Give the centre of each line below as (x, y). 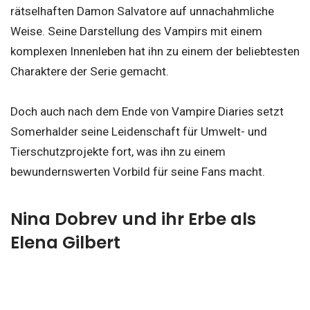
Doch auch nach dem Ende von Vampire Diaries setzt (147, 112)
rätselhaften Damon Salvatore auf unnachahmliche (142, 11)
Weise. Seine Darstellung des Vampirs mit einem (136, 31)
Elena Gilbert (65, 242)
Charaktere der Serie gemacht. (90, 71)
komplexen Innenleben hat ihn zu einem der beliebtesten (155, 51)
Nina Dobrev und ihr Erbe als (133, 219)
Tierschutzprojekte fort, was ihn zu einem (118, 152)
